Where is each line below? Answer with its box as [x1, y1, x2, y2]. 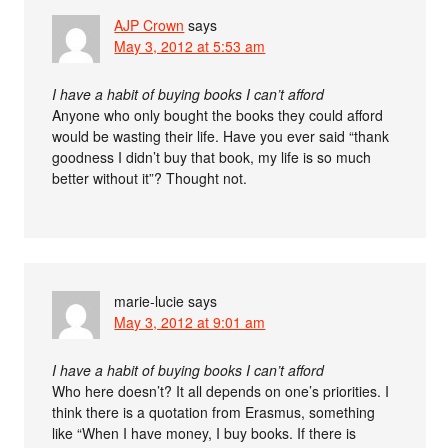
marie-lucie [114, 291, 185, 312]
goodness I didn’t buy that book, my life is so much [52, 147, 372, 168]
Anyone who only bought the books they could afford [52, 105, 384, 126]
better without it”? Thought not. [52, 168, 248, 189]
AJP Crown [114, 15, 185, 36]
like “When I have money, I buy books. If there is [52, 423, 357, 444]
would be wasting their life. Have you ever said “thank [52, 126, 390, 147]
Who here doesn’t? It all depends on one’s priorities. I [52, 381, 390, 402]
